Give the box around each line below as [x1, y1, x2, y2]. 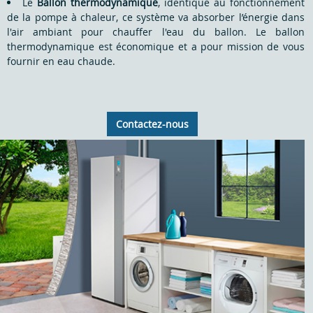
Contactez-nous [116, 117, 189, 131]
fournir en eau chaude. [7, 54, 115, 68]
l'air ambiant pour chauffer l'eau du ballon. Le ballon [7, 24, 305, 38]
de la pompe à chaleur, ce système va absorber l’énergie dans [7, 10, 305, 24]
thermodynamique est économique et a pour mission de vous [7, 39, 305, 53]
